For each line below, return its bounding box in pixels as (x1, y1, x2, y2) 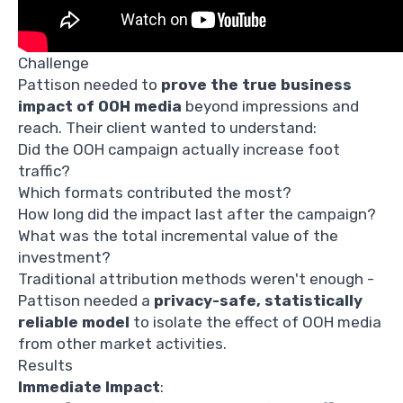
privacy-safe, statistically (154, 291, 363, 309)
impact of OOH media (18, 96, 182, 115)
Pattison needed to (18, 75, 161, 94)
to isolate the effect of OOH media (130, 312, 381, 331)
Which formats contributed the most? (18, 183, 291, 201)
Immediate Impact (18, 377, 160, 396)
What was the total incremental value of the (18, 226, 338, 245)
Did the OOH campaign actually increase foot (18, 139, 340, 158)
